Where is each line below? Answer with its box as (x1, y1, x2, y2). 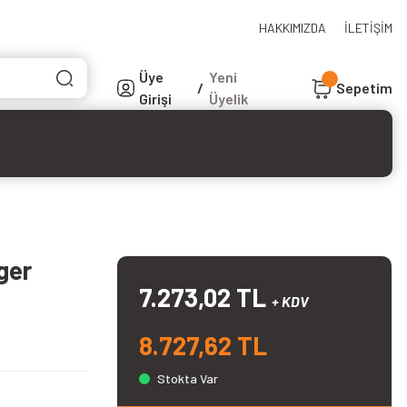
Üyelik (209, 90, 248, 107)
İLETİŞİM (344, 20, 392, 35)
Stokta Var (157, 371, 218, 386)
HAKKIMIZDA (259, 20, 326, 35)
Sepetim (336, 79, 392, 96)
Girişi (139, 90, 173, 107)
